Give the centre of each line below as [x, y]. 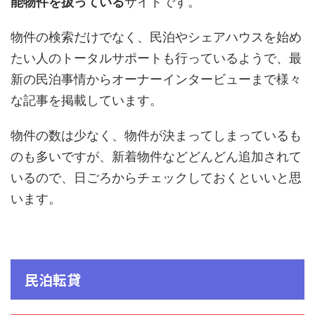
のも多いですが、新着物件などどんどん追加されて [156, 156]
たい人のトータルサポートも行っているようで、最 [156, 58]
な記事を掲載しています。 [86, 100]
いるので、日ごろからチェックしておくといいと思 [156, 177]
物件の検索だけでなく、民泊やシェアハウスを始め [156, 37]
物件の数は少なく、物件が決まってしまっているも [156, 135]
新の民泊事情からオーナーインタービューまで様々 [156, 79]
